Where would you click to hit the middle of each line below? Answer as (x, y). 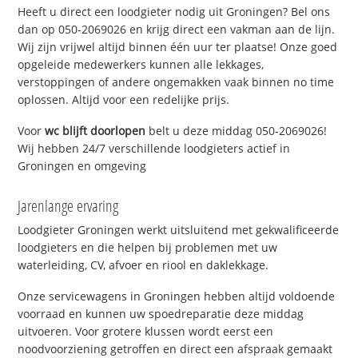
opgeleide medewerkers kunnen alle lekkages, (141, 65)
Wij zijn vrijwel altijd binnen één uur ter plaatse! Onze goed (178, 47)
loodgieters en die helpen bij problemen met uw (148, 247)
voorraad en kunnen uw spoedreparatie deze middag (161, 313)
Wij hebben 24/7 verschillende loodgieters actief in (154, 148)
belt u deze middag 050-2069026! (237, 130)
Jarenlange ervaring (68, 205)
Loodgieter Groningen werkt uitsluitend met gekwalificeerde (179, 229)
